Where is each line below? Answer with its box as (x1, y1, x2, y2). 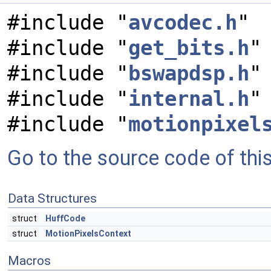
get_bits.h (128, 36, 249, 60)
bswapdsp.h (128, 61, 249, 85)
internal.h (128, 87, 249, 111)
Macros (8, 253, 51, 268)
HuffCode (45, 214, 85, 223)
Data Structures (8, 191, 97, 206)
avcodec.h (128, 10, 237, 34)
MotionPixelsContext (45, 229, 131, 238)
